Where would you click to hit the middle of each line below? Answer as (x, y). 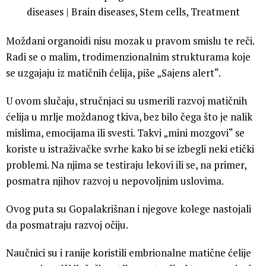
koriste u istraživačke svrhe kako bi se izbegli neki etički (130, 148)
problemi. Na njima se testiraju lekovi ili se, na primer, (126, 164)
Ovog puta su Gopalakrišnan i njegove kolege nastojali (129, 208)
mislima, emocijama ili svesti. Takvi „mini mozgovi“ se (125, 132)
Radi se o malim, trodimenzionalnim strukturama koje (128, 56)
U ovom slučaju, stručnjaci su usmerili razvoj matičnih (126, 100)
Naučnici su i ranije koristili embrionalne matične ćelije (129, 252)
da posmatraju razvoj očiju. (67, 224)
